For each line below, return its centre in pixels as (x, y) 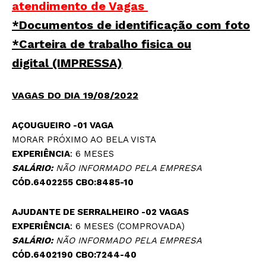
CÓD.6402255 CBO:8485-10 (73, 183)
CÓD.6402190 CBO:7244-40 (74, 255)
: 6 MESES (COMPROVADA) (127, 227)
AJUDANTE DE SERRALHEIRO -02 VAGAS (100, 212)
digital (32, 63)
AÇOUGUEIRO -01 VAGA (63, 126)
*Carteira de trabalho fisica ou (102, 44)
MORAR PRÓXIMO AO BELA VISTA (84, 140)
